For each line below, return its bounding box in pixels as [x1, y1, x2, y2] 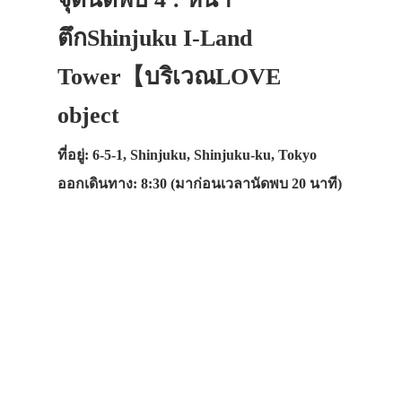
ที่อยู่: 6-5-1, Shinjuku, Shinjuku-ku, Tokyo [57, 146, 317, 162]
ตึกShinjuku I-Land [57, 24, 252, 51]
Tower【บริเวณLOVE [57, 63, 281, 90]
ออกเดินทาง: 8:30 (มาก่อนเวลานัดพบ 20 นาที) [57, 175, 342, 191]
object [57, 101, 119, 128]
